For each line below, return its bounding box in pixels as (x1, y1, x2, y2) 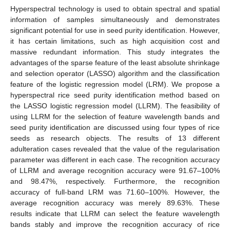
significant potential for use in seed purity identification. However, (10, 26, 220, 34)
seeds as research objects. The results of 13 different (10, 133, 220, 142)
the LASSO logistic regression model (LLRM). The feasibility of (10, 101, 220, 110)
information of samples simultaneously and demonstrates (10, 15, 220, 24)
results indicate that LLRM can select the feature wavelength (10, 209, 220, 218)
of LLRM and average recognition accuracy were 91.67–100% (10, 166, 220, 175)
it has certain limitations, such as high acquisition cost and (10, 36, 220, 45)
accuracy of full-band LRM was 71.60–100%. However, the (10, 187, 220, 196)
